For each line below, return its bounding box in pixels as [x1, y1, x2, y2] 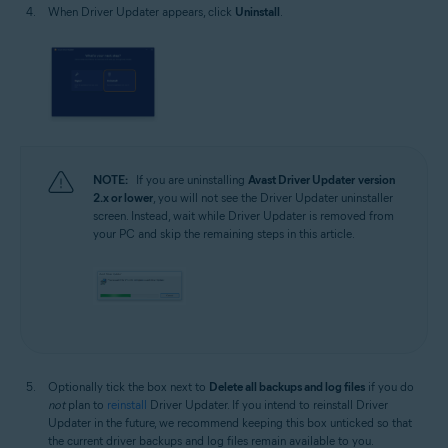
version [358, 171, 395, 187]
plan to [65, 397, 107, 413]
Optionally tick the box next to [48, 379, 209, 395]
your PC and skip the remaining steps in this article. [93, 225, 355, 241]
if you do [365, 379, 414, 395]
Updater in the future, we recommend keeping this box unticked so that [48, 415, 412, 431]
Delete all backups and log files [209, 379, 365, 395]
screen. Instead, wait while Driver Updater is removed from [93, 207, 394, 223]
